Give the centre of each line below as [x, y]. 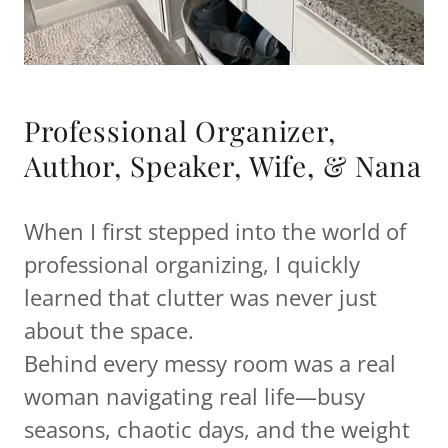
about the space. [112, 329]
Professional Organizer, [180, 130]
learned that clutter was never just [200, 296]
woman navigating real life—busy [194, 395]
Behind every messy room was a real [210, 362]
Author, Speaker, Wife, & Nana [223, 165]
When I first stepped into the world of [215, 230]
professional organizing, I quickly [192, 263]
